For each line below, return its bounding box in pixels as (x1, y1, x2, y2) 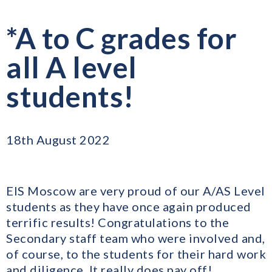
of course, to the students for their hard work (6, 246, 266, 262)
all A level (6, 50, 137, 85)
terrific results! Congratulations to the (6, 215, 229, 230)
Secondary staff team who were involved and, (6, 231, 265, 246)
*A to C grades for (6, 21, 237, 56)
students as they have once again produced (6, 199, 251, 214)
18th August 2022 (6, 132, 110, 148)
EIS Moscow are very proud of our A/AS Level (6, 183, 265, 199)
